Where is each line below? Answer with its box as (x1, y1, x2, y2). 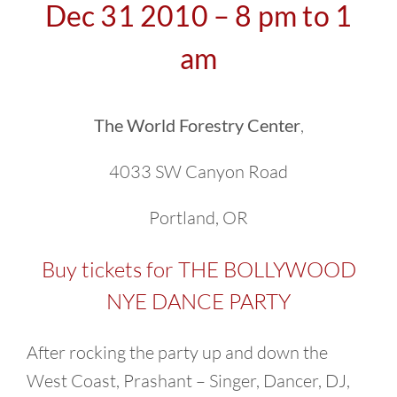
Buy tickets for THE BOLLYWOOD (41, 255, 356, 283)
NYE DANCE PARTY (106, 287, 291, 315)
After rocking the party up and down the (27, 340, 328, 363)
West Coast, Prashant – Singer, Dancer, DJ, (27, 369, 350, 392)
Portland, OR (149, 206, 248, 229)
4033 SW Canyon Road (109, 160, 288, 183)
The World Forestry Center (93, 113, 300, 136)
